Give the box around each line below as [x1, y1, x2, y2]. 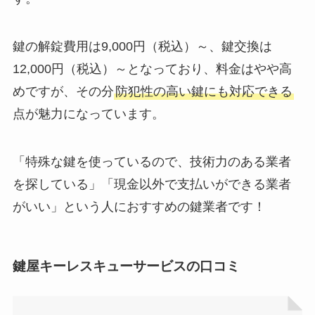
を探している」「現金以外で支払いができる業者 [12, 177, 291, 192]
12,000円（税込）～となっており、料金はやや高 [12, 62, 292, 77]
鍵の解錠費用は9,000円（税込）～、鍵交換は [12, 39, 272, 54]
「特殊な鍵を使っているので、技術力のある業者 [12, 155, 291, 169]
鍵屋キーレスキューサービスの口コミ [12, 259, 240, 274]
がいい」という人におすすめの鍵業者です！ [12, 200, 266, 214]
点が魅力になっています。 [12, 107, 165, 122]
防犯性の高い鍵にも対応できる [115, 84, 292, 99]
